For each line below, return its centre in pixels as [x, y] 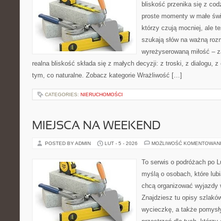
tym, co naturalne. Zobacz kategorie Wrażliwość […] [107, 75]
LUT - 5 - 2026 [121, 143]
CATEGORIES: [63, 94]
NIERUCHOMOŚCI [102, 94]
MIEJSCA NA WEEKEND [96, 126]
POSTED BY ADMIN [69, 143]
